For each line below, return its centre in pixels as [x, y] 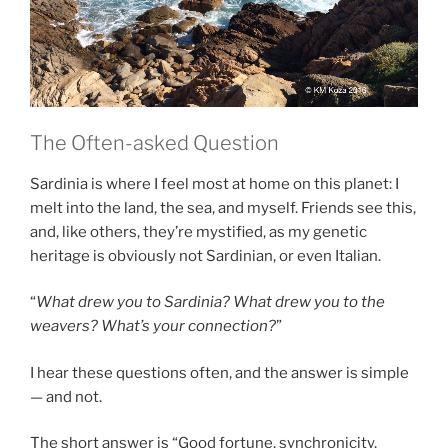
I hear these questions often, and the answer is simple [219, 372]
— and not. [67, 396]
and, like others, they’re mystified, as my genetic [198, 231]
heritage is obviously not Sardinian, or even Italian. [205, 255]
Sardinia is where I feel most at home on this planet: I [214, 183]
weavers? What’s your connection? [153, 326]
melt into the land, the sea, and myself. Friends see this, [223, 207]
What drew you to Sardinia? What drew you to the [210, 302]
